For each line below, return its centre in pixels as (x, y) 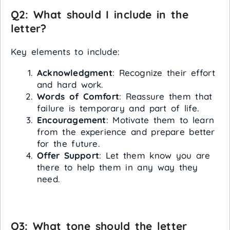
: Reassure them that (166, 97)
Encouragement (72, 120)
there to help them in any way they (118, 167)
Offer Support (68, 156)
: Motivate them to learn (160, 120)
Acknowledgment (75, 73)
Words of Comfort (78, 97)
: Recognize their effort (164, 73)
